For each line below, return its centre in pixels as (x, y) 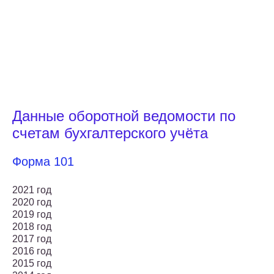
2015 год (32, 264)
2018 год (32, 227)
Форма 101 (43, 162)
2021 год (32, 190)
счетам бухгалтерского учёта (110, 133)
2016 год (32, 251)
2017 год (32, 239)
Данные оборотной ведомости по (124, 116)
